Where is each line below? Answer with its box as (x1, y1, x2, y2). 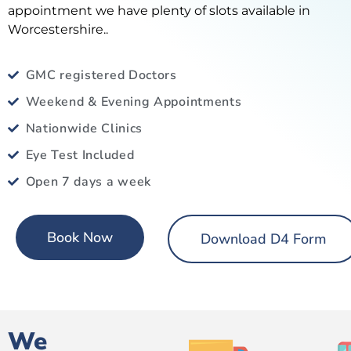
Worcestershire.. (8, 22, 108, 37)
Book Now (47, 228, 113, 248)
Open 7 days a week (25, 173, 152, 191)
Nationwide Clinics (25, 120, 143, 138)
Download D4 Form (201, 230, 327, 249)
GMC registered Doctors (25, 67, 177, 85)
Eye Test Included (25, 147, 135, 165)
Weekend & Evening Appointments (25, 93, 242, 111)
